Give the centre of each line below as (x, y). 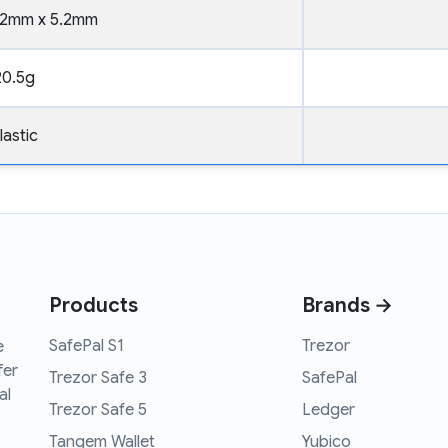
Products (93, 306)
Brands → (348, 306)
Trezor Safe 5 (98, 410)
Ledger (329, 410)
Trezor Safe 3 (98, 378)
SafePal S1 (86, 346)
